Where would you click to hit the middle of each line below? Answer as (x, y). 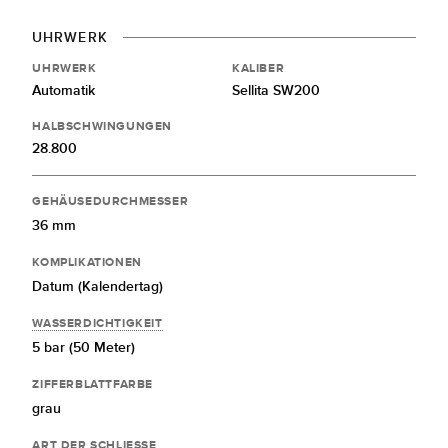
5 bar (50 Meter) (84, 347)
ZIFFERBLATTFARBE (92, 384)
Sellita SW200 (275, 90)
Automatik (64, 90)
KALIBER (258, 68)
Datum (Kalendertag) (98, 286)
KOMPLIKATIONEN (87, 262)
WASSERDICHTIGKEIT (97, 323)
